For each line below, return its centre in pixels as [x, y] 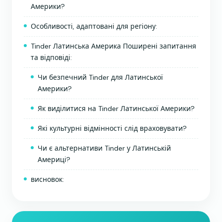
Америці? [54, 159]
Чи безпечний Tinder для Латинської [100, 77]
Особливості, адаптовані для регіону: [94, 26]
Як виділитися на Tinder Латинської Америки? [116, 108]
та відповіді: [51, 57]
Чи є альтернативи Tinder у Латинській [104, 148]
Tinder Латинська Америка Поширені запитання [113, 46]
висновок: [47, 179]
